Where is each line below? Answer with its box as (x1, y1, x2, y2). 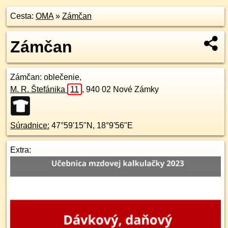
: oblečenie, (40, 73, 81, 81)
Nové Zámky (113, 85, 159, 94)
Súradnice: (10, 121, 49, 130)
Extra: (10, 146, 31, 154)
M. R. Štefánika (10, 85, 67, 94)
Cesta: (10, 12, 36, 20)
